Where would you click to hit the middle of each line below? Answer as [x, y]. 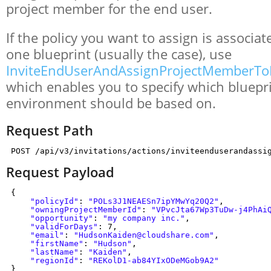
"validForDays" [64, 227]
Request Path [50, 130]
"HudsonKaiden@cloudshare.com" [144, 235]
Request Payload [60, 172]
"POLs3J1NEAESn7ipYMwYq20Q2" [153, 201]
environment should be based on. [111, 103]
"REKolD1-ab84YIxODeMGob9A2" [153, 260]
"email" [47, 235]
